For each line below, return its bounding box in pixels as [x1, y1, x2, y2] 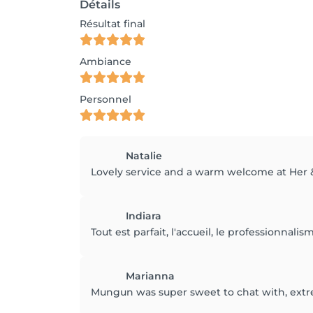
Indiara [126, 210, 161, 222]
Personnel [80, 93, 131, 105]
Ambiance [80, 55, 131, 68]
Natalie [126, 150, 162, 162]
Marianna [126, 270, 175, 282]
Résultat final [80, 17, 145, 30]
